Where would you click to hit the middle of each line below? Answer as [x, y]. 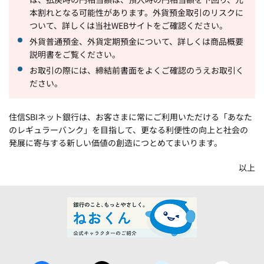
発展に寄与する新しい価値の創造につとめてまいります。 [115, 143]
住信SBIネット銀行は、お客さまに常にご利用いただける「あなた [131, 117]
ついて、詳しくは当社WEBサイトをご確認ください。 [128, 25]
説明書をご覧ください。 [75, 54]
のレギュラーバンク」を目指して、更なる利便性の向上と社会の [128, 130]
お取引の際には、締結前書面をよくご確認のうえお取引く [137, 70]
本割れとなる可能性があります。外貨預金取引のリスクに [136, 12]
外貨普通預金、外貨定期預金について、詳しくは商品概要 [136, 41]
